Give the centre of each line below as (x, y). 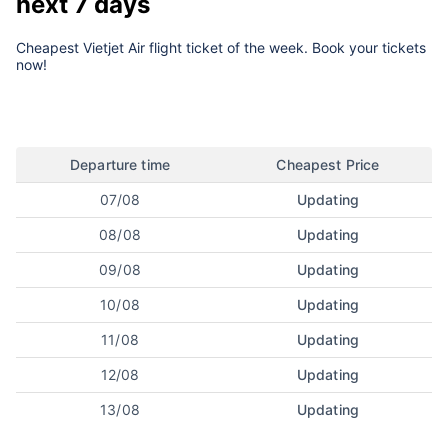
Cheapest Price (328, 164)
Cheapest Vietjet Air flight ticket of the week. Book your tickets (221, 47)
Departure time (120, 164)
